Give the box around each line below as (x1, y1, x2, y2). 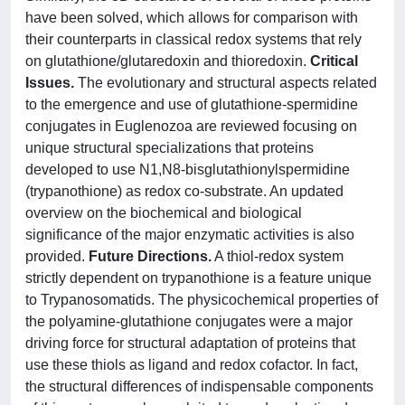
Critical (310, 53, 358, 69)
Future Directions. (89, 249, 212, 264)
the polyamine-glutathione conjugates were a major (25, 314, 353, 329)
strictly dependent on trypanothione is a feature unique (25, 270, 372, 286)
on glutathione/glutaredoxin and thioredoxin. (25, 53, 310, 69)
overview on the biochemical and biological (25, 205, 302, 221)
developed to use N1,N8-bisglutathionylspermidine (25, 162, 350, 177)
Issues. (25, 75, 74, 90)
